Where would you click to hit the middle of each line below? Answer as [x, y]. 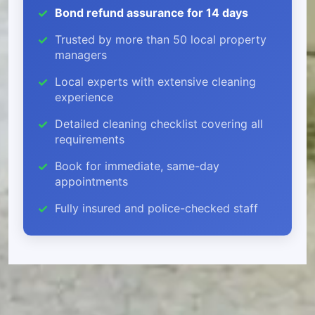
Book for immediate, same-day [137, 166]
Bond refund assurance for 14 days [152, 12]
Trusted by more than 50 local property [161, 39]
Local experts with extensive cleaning [155, 81]
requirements [90, 139]
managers [81, 54]
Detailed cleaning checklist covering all [159, 123]
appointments [91, 181]
